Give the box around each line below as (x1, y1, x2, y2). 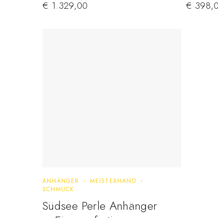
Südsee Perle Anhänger (42, 197, 158, 215)
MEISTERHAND (90, 177, 136, 186)
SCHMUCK (42, 185, 74, 194)
